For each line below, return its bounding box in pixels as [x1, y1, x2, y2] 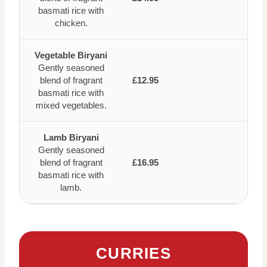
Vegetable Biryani [35, 50, 107, 61]
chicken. [54, 18, 88, 29]
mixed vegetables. [35, 100, 107, 111]
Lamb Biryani [43, 132, 99, 143]
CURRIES [95, 244, 172, 263]
